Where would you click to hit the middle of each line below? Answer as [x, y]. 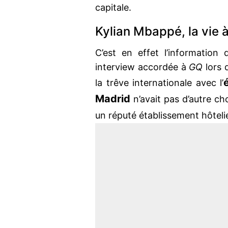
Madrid [114, 99]
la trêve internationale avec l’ [160, 83]
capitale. [113, 8]
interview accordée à [142, 67]
